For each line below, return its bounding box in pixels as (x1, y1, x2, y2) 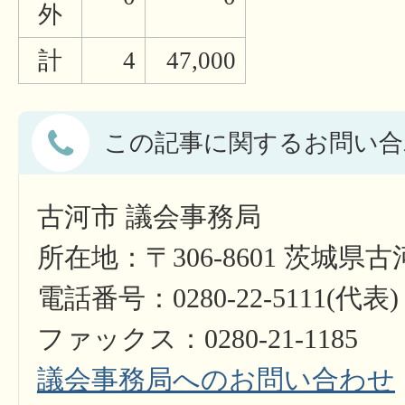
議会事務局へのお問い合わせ (37, 364, 395, 395)
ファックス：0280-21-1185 (37, 324, 358, 354)
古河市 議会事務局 (37, 202, 261, 232)
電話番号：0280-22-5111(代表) (37, 283, 399, 314)
